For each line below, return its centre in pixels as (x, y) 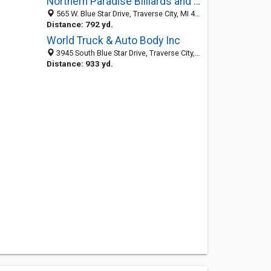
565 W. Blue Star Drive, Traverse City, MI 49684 (124, 14)
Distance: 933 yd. (80, 64)
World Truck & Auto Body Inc (113, 41)
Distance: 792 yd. (80, 24)
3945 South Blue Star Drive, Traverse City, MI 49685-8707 (124, 53)
